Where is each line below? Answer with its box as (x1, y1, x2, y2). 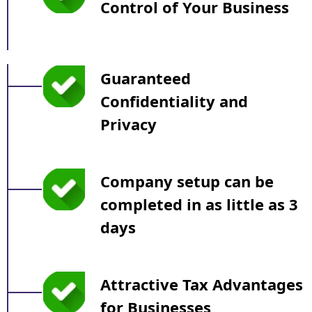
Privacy (100, 114, 157, 135)
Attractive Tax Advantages (100, 274, 303, 295)
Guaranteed (100, 68, 191, 89)
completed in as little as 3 (100, 194, 298, 215)
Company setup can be (100, 171, 274, 192)
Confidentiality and (100, 91, 248, 112)
